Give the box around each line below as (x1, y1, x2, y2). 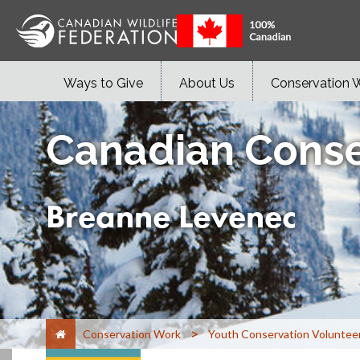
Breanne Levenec (46, 194, 297, 237)
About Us (179, 76, 235, 91)
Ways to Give (63, 76, 143, 91)
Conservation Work (83, 326, 181, 341)
